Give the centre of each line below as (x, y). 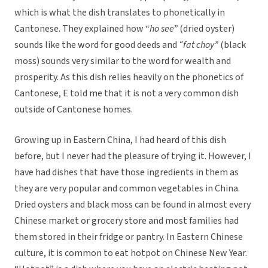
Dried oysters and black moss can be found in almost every (133, 205)
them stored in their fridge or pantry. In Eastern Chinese (129, 237)
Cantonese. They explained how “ (82, 29)
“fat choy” (199, 45)
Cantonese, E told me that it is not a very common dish (127, 94)
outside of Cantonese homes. (74, 110)
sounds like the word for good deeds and (97, 45)
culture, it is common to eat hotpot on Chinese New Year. (131, 253)
